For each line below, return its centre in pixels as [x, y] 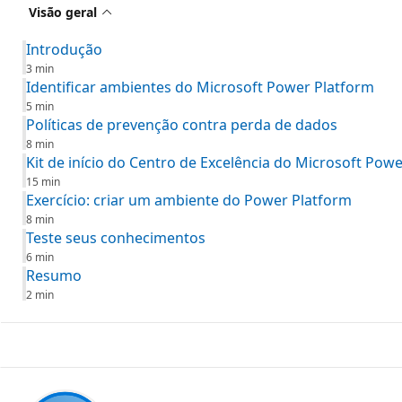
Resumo [54, 275]
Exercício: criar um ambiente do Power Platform [189, 200]
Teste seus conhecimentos [116, 238]
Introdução [64, 49]
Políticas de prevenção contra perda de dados [182, 125]
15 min [43, 182]
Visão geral [63, 12]
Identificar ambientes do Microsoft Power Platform [200, 87]
